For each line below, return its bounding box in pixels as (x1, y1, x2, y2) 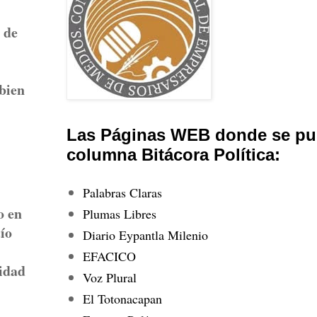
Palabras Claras (82, 183, 162, 201)
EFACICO (82, 247, 136, 265)
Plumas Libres (82, 204, 156, 222)
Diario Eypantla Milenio (82, 226, 208, 243)
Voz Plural (82, 268, 137, 286)
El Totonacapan (82, 289, 162, 307)
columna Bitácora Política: (67, 145, 280, 164)
